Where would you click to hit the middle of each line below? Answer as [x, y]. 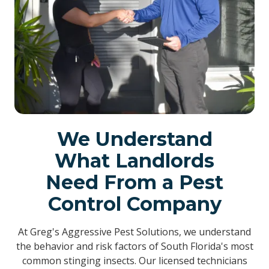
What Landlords [134, 161]
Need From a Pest [134, 182]
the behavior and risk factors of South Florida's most [134, 246]
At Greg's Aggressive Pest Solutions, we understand [134, 232]
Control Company [134, 204]
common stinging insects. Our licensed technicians [134, 261]
